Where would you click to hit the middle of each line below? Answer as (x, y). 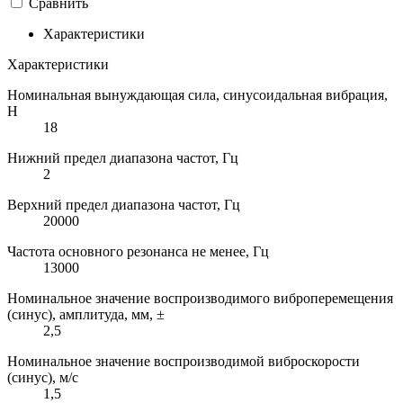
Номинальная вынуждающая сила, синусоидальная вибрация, (197, 94)
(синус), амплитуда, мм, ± (86, 314)
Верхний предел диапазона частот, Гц (124, 204)
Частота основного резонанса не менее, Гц (138, 251)
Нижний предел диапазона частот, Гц (123, 157)
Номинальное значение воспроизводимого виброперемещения (200, 298)
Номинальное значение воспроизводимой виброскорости (184, 361)
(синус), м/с (43, 377)
